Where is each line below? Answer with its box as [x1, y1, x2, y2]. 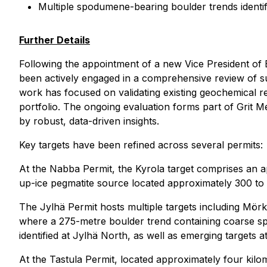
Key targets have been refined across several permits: [19, 139, 263, 151]
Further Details [19, 34, 90, 46]
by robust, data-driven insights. [19, 115, 159, 127]
